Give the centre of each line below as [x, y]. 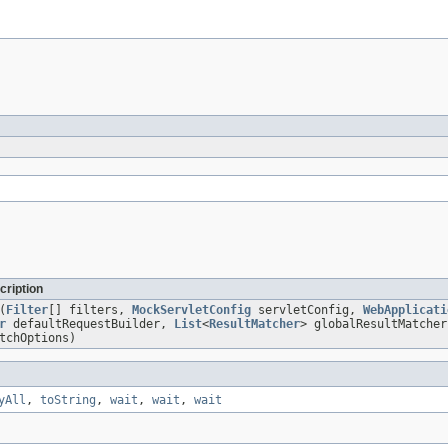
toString [68, 399]
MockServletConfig [191, 309]
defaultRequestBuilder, [90, 323]
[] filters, [90, 309]
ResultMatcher [254, 323]
